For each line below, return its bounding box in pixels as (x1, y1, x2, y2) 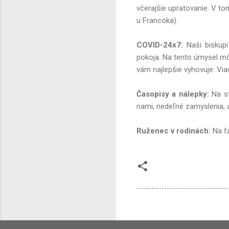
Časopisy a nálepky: (136, 89, 209, 99)
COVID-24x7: (136, 40, 183, 50)
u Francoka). (136, 16, 178, 26)
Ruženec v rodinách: (136, 126, 211, 136)
